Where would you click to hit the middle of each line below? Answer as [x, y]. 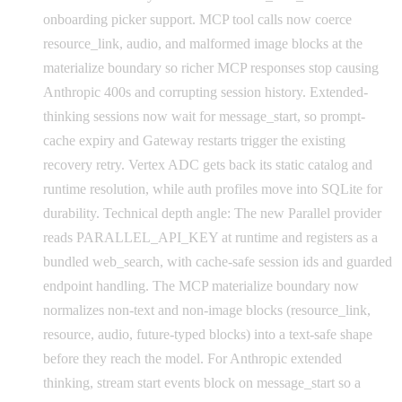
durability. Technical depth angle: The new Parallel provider [212, 213]
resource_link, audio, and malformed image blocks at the [203, 43]
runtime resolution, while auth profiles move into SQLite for [213, 188]
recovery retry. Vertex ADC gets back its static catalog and [208, 164]
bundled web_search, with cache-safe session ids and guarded [218, 261]
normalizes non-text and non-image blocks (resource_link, [207, 310]
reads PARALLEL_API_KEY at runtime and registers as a [210, 237]
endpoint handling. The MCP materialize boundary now [201, 285]
